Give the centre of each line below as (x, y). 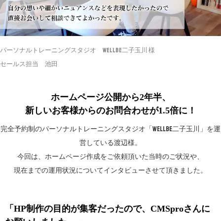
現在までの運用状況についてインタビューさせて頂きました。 (110, 170)
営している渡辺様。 (110, 143)
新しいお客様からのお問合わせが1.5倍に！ (110, 110)
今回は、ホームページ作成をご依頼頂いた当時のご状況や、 (110, 156)
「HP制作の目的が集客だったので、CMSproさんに (108, 208)
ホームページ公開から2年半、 (110, 97)
